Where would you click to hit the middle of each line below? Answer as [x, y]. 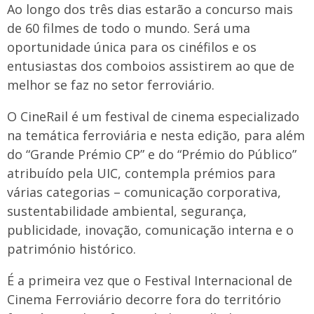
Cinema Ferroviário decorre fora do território [144, 299]
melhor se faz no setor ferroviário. [111, 85]
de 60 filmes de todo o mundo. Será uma [129, 28]
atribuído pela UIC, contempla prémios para [141, 173]
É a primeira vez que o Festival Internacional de [150, 280]
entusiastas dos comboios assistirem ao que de [151, 66]
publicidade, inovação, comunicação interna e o [150, 230]
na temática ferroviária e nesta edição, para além [156, 135]
